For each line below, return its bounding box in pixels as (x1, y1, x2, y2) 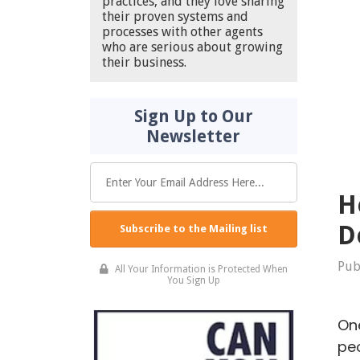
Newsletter (146, 126, 241, 147)
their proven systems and (102, 9, 248, 25)
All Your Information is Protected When (112, 264, 288, 276)
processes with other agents (102, 24, 263, 40)
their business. (102, 55, 186, 71)
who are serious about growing (102, 39, 283, 55)
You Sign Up (166, 275, 220, 287)
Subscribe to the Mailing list (119, 223, 268, 235)
